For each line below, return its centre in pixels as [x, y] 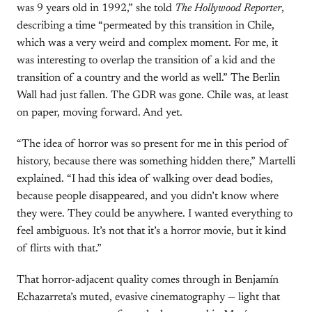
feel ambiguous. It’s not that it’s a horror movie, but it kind [151, 231]
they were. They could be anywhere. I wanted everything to [155, 214]
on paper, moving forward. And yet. [100, 113]
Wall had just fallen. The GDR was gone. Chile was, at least [153, 95]
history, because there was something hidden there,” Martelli [156, 162]
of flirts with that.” [59, 249]
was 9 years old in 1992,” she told [96, 8]
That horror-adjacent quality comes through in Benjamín [148, 280]
